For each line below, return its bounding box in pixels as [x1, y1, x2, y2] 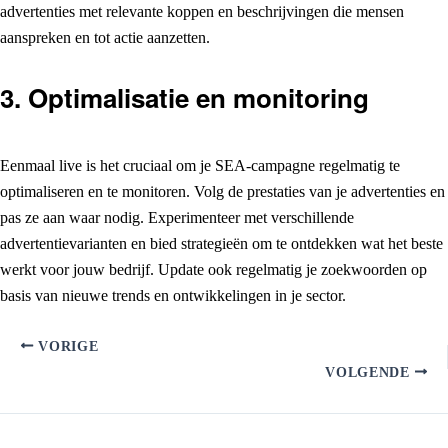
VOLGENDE [325, 364, 415, 380]
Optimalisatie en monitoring [28, 78, 369, 116]
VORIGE [33, 338, 99, 354]
